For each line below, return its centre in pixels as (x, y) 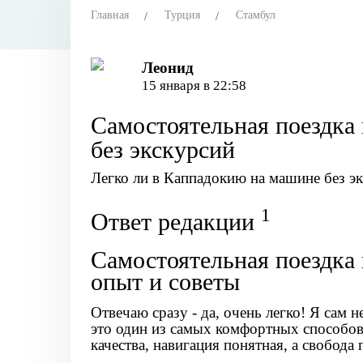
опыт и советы (165, 282)
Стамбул (256, 15)
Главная (110, 15)
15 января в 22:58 (194, 85)
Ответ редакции (176, 222)
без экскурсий (163, 149)
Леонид (168, 68)
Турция (182, 15)
